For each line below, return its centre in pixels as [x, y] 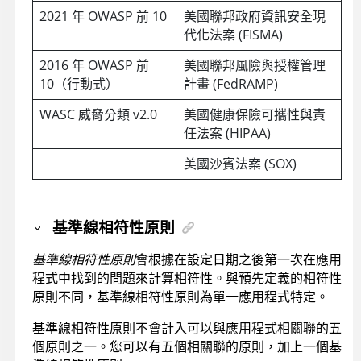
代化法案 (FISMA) [233, 34]
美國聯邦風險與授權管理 [254, 65]
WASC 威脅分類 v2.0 [98, 114]
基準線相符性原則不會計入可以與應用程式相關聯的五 [187, 328]
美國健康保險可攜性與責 [254, 114]
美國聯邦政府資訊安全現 [254, 16]
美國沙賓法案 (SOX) [240, 163]
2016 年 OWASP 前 [94, 65]
